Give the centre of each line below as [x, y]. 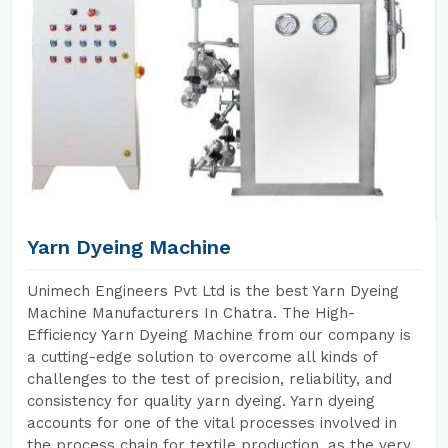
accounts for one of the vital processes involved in [212, 423]
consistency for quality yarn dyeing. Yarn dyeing [201, 401]
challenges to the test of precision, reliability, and [209, 379]
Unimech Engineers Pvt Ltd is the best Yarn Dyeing [213, 291]
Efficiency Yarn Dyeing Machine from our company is [219, 335]
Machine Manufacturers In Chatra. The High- [191, 313]
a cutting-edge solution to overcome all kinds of [202, 357]
